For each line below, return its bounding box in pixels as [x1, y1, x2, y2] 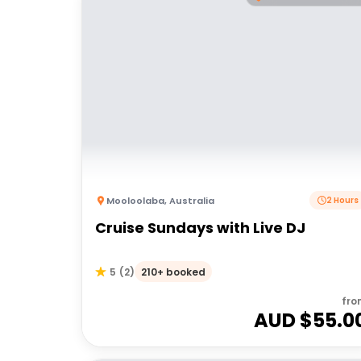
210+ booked [141, 264, 205, 279]
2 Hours [326, 194, 359, 206]
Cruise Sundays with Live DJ [95, 218, 305, 238]
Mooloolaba [106, 193, 164, 207]
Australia [169, 193, 214, 207]
